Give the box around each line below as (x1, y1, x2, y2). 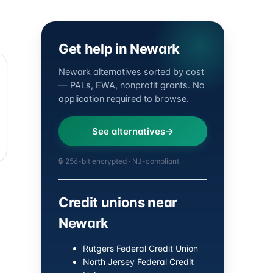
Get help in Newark (58, 41, 180, 57)
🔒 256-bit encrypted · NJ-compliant (58, 157, 179, 166)
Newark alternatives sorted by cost (58, 66, 204, 77)
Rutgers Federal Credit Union (83, 243, 198, 253)
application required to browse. (58, 93, 189, 104)
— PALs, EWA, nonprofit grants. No (58, 80, 205, 91)
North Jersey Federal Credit (83, 257, 194, 267)
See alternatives (92, 126, 165, 137)
